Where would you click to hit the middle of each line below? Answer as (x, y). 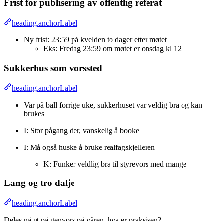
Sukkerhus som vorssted (53, 68)
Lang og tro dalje (39, 183)
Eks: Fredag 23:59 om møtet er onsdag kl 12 (112, 49)
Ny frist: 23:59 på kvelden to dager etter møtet (95, 40)
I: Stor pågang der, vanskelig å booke (81, 130)
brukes (34, 113)
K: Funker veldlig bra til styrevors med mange (115, 164)
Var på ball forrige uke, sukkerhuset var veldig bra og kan (113, 105)
